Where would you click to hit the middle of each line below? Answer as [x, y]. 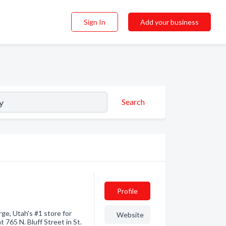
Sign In [94, 22]
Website [130, 215]
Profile [127, 191]
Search [133, 101]
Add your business [169, 22]
